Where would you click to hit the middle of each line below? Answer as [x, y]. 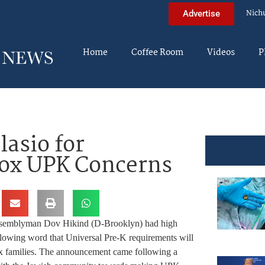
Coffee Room [157, 53]
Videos [221, 53]
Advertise [201, 13]
